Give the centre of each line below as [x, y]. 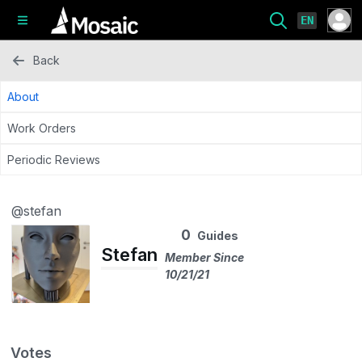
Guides [218, 236]
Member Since [204, 257]
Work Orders [42, 128]
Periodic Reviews [54, 160]
